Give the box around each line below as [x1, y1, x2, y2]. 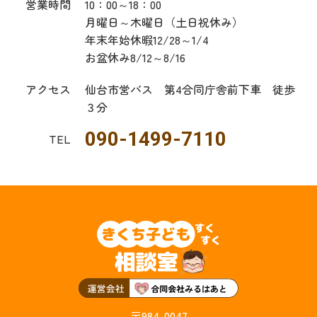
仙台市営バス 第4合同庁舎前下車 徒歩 [85, 81, 295, 98]
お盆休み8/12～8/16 [85, 49, 185, 67]
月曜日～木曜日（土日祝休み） [85, 13, 243, 31]
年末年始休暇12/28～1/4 [85, 31, 209, 49]
